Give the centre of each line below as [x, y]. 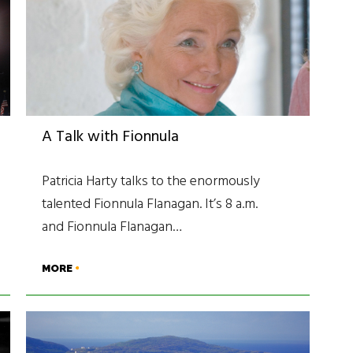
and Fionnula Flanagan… [112, 228]
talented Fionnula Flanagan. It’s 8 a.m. [150, 205]
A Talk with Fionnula [111, 137]
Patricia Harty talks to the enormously [151, 182]
